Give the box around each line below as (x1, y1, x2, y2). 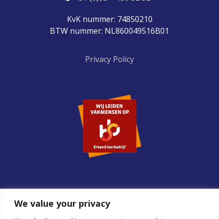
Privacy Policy (85, 54, 134, 65)
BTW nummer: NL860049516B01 (50, 25, 169, 36)
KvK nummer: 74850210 (66, 13, 153, 24)
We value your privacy (14, 197, 110, 209)
